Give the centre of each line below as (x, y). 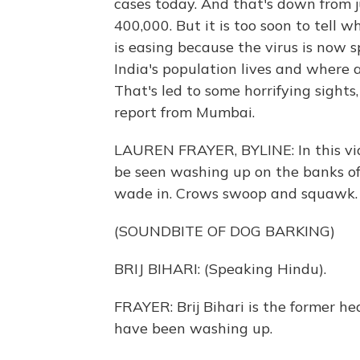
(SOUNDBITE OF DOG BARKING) (225, 231)
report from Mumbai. (184, 112)
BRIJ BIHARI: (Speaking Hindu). (220, 269)
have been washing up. (193, 328)
